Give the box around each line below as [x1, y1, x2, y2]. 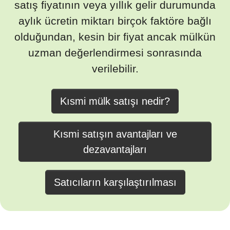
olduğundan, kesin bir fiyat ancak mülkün [14, 31, 216, 43]
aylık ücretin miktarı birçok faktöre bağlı [18, 15, 212, 27]
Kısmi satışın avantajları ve [53, 128, 177, 140]
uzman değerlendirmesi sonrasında [28, 47, 202, 59]
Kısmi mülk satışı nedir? [60, 95, 170, 107]
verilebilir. [91, 63, 139, 74]
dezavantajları [83, 144, 147, 155]
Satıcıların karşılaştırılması [53, 177, 177, 188]
